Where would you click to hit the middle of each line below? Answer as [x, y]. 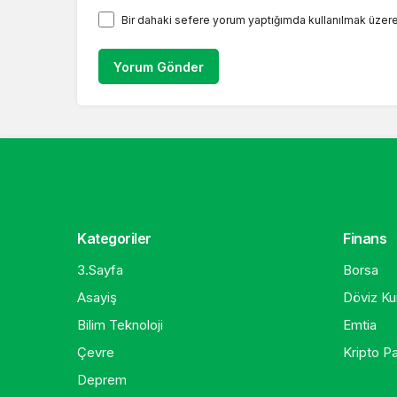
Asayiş [97, 297]
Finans [365, 238]
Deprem [102, 380]
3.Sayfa [100, 270]
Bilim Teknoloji [120, 325]
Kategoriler [114, 238]
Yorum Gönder [159, 67]
